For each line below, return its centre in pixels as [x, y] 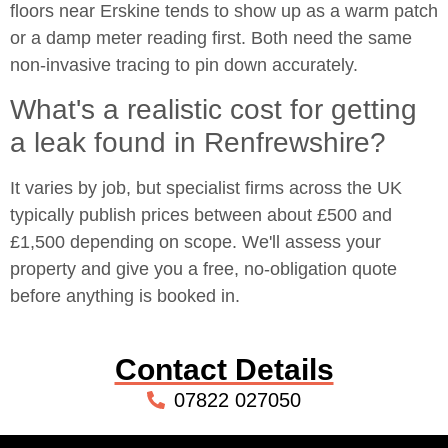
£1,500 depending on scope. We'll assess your [195, 242]
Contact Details [224, 369]
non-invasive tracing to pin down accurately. [184, 65]
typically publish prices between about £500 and [201, 215]
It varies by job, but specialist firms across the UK [206, 188]
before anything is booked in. [125, 296]
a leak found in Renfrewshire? [198, 143]
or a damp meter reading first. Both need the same [211, 38]
